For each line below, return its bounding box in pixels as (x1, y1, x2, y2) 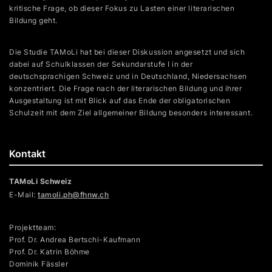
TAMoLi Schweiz (9, 177, 72, 186)
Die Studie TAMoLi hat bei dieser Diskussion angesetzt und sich (9, 47, 245, 57)
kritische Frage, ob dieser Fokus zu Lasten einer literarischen (9, 4, 235, 13)
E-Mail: (9, 190, 38, 200)
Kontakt (9, 148, 46, 160)
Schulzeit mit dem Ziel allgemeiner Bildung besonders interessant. (9, 108, 253, 118)
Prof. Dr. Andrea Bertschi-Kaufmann (9, 235, 141, 245)
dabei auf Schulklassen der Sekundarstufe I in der (9, 59, 193, 69)
